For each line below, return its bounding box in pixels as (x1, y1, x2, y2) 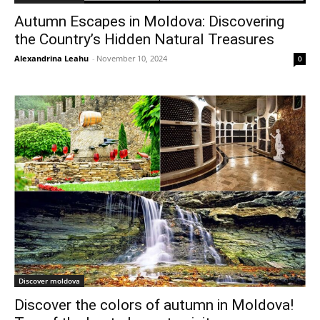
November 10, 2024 (96, 53, 167, 64)
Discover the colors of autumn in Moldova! (14, 296, 294, 314)
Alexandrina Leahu (14, 53, 89, 64)
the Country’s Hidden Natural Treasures (14, 31, 274, 48)
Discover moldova (19, 275, 80, 286)
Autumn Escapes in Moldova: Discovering (14, 13, 284, 30)
